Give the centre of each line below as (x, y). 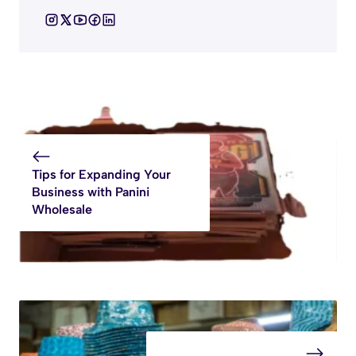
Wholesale (62, 210)
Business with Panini (91, 192)
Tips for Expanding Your (101, 175)
